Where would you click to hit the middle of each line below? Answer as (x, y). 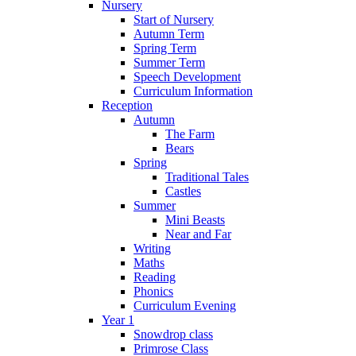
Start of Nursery (174, 19)
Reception (127, 105)
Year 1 (118, 319)
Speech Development (187, 76)
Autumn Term (169, 33)
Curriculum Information (193, 91)
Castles (183, 191)
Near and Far (198, 234)
